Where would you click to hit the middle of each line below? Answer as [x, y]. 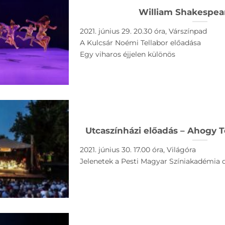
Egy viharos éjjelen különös [127, 54]
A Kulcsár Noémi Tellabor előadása [140, 43]
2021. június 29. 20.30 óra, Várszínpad [143, 31]
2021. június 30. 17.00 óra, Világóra [138, 150]
